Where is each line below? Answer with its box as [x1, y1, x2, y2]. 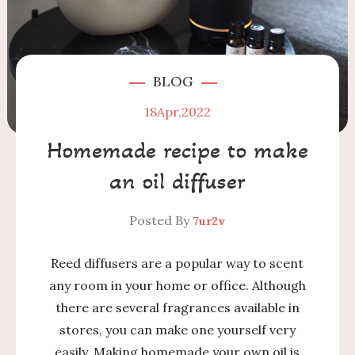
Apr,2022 [156, 104, 211, 120]
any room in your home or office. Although [48, 277, 306, 293]
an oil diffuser [109, 166, 246, 195]
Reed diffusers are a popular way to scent [51, 255, 304, 271]
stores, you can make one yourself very [59, 322, 296, 338]
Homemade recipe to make [46, 136, 308, 164]
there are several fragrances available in [55, 300, 300, 315]
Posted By [129, 212, 193, 228]
